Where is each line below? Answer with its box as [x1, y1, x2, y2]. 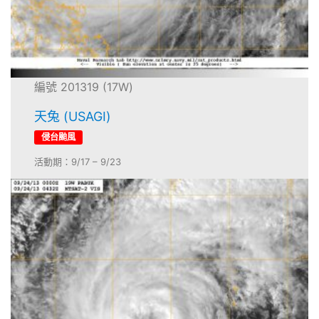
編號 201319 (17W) [34, 80, 134, 95]
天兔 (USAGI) [34, 109, 112, 125]
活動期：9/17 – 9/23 [34, 155, 122, 167]
